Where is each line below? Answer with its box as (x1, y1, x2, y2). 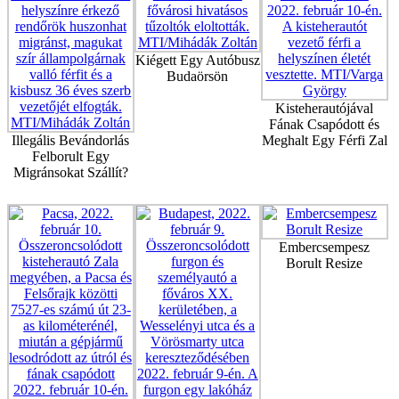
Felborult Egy (31, 149, 110, 165)
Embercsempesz (279, 240, 370, 256)
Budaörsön (167, 69, 229, 85)
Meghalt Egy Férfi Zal (261, 133, 387, 149)
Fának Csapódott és (269, 117, 380, 133)
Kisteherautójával (275, 101, 374, 117)
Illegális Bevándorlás (12, 133, 130, 149)
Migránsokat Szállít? (12, 165, 128, 181)
